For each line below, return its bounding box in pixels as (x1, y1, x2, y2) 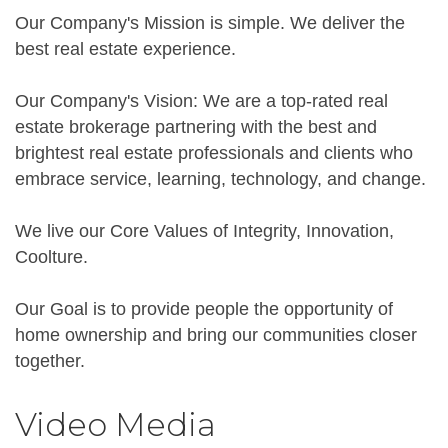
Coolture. (15, 246, 88, 267)
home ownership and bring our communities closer (15, 324, 417, 345)
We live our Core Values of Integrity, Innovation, (15, 220, 394, 241)
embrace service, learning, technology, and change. (15, 168, 426, 189)
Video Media (15, 404, 216, 444)
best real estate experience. (15, 38, 236, 59)
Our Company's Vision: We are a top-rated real (15, 90, 388, 111)
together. (15, 350, 85, 371)
